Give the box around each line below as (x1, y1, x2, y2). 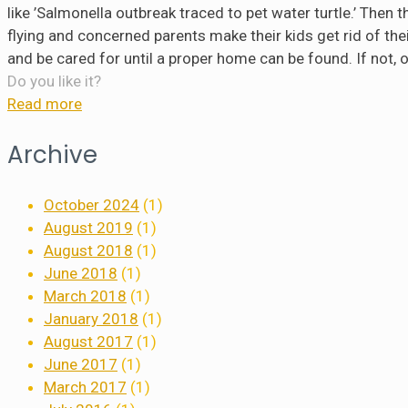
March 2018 (44, 286, 127, 305)
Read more (7, 94, 82, 113)
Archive (7, 138, 97, 171)
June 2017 (44, 354, 117, 373)
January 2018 (44, 309, 138, 328)
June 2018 (44, 263, 117, 282)
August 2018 (44, 240, 133, 260)
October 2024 (44, 195, 139, 214)
